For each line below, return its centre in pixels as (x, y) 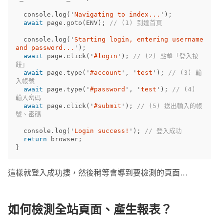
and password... (45, 48)
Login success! (102, 131)
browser (65, 139)
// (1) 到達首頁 (136, 23)
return (35, 139)
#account (106, 73)
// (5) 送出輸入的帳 (170, 106)
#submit (108, 106)
